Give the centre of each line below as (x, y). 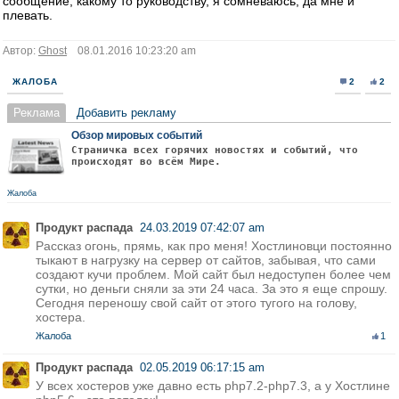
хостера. (61, 317)
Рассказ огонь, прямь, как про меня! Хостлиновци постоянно (214, 246)
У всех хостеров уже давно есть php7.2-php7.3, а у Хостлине (213, 386)
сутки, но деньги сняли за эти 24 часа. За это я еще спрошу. (212, 289)
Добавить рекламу (126, 113)
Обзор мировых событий (137, 135)
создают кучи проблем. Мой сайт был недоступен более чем (213, 274)
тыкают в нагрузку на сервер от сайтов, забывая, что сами (206, 260)
